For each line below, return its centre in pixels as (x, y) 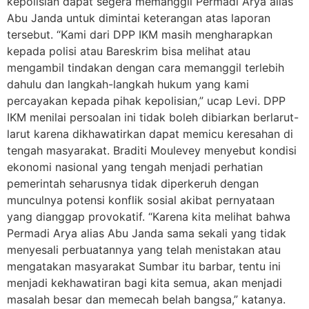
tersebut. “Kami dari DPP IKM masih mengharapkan (140, 35)
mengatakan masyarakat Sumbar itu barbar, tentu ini (144, 267)
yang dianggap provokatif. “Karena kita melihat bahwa (149, 217)
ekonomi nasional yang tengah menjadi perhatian (135, 167)
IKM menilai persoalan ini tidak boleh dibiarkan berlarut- (153, 118)
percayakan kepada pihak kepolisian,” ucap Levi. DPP (146, 101)
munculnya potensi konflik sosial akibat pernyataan (141, 200)
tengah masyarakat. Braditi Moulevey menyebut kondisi (152, 151)
